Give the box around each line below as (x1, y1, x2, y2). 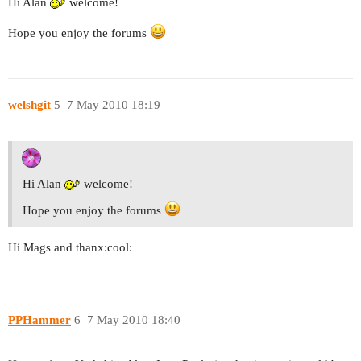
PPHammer (8, 313, 71, 326)
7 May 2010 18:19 (66, 98, 160, 112)
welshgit (8, 98, 51, 112)
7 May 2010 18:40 (86, 313, 180, 326)
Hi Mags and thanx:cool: (8, 241, 132, 255)
